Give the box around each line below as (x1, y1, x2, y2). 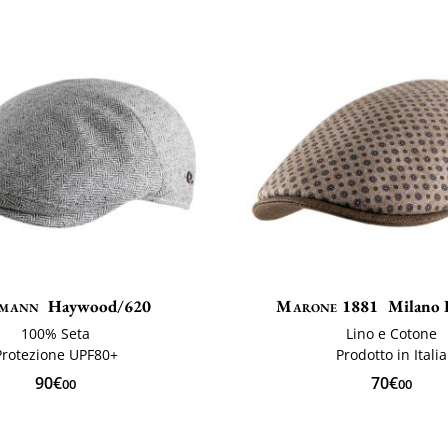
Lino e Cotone (346, 324, 438, 344)
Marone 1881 (276, 295, 379, 318)
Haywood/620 (48, 295, 152, 318)
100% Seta (21, 324, 91, 344)
